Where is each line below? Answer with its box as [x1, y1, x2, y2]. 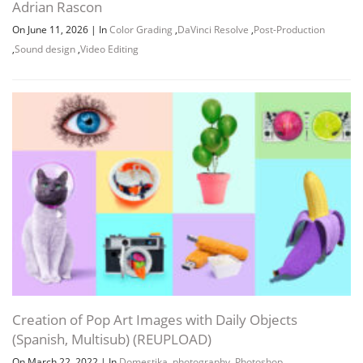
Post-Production [254, 23, 325, 37]
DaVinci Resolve [177, 23, 249, 37]
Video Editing [80, 42, 139, 57]
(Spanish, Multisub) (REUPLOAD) [12, 330, 211, 349]
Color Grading [109, 23, 173, 37]
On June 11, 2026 [12, 23, 91, 37]
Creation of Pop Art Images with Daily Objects [12, 310, 297, 330]
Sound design [15, 42, 75, 57]
